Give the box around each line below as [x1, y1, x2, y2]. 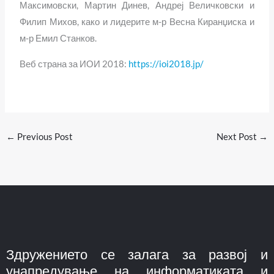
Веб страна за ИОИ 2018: [20, 58, 129, 69]
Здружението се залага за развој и [6, 245, 268, 262]
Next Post [217, 131, 259, 143]
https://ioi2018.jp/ [128, 58, 204, 69]
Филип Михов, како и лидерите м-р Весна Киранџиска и [20, 17, 254, 28]
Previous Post [15, 131, 73, 143]
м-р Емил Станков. [20, 33, 97, 44]
